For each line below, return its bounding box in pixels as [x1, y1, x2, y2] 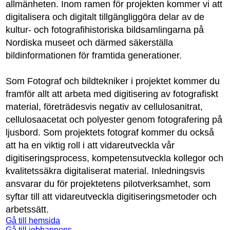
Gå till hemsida [6, 216, 61, 225]
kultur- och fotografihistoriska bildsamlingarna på [6, 25, 204, 35]
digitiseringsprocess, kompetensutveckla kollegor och [6, 153, 224, 164]
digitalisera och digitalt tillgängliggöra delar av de [6, 12, 205, 23]
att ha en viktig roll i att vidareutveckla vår [6, 140, 175, 151]
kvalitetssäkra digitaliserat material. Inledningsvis [6, 166, 205, 177]
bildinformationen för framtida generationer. [6, 50, 182, 61]
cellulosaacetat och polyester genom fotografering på [6, 114, 223, 125]
